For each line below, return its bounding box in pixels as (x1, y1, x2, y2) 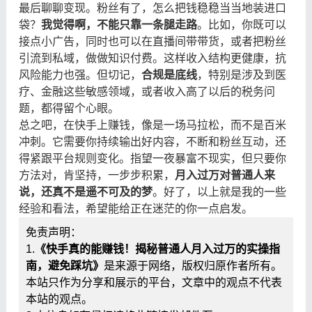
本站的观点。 (25, 292, 93, 305)
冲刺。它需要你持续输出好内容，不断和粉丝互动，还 (18, 135, 286, 148)
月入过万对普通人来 (174, 169, 275, 181)
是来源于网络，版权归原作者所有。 (103, 259, 282, 272)
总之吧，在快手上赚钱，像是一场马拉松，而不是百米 (18, 118, 286, 131)
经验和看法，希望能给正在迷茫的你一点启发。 (18, 202, 253, 214)
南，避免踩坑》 (25, 259, 104, 272)
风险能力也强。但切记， (18, 68, 141, 81)
